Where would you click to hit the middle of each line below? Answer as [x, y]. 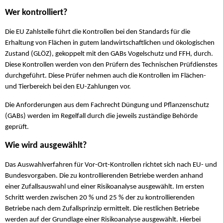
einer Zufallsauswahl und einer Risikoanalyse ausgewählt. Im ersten [105, 187]
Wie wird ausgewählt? [46, 146]
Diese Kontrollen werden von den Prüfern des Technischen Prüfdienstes [111, 65]
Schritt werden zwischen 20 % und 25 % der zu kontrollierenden [100, 198]
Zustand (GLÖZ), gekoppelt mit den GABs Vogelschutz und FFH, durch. [109, 54]
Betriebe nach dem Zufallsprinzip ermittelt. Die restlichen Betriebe [102, 209]
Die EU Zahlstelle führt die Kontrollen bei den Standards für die [98, 32]
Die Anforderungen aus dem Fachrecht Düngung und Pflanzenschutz [107, 106]
